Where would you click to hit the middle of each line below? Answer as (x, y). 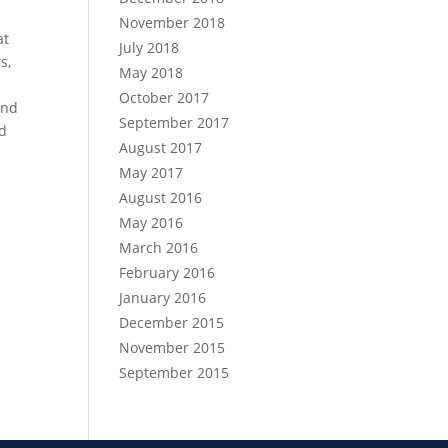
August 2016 (161, 197)
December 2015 (172, 322)
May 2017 (151, 172)
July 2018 (149, 47)
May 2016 (151, 222)
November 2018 (172, 22)
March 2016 (159, 247)
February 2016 (167, 272)
